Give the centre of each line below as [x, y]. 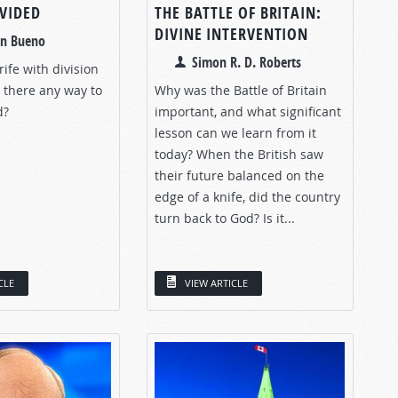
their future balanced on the [239, 175]
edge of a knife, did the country [247, 196]
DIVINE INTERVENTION [232, 34]
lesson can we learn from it [235, 132]
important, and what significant [248, 111]
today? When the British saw [239, 154]
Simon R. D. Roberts [247, 62]
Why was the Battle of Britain [241, 90]
